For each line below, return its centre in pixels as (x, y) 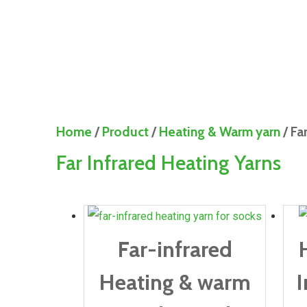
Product (125, 132)
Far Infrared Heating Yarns (169, 163)
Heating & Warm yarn (220, 132)
